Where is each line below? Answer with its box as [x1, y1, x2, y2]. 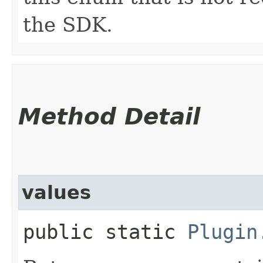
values [22, 181, 91, 203]
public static [23, 220, 187, 244]
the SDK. [23, 12, 113, 36]
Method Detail [18, 103, 200, 130]
